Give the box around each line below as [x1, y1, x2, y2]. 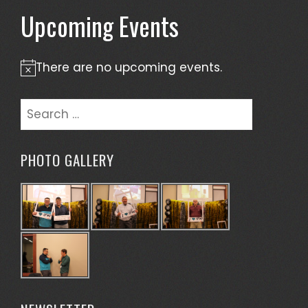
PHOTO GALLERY [21, 149, 114, 170]
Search [20, 99, 62, 115]
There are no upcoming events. [36, 59, 222, 76]
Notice [20, 67, 58, 84]
